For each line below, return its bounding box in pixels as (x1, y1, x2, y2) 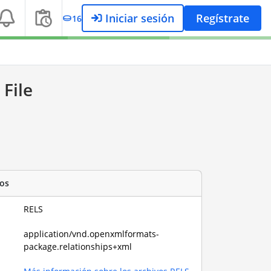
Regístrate (196, 11, 249, 25)
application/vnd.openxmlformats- (24, 227, 160, 240)
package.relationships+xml (24, 240, 132, 252)
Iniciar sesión (102, 11, 174, 25)
